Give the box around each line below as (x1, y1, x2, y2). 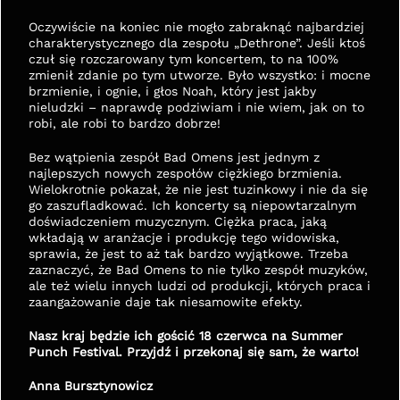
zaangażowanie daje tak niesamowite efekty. (29, 295, 303, 309)
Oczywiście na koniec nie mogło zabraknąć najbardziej (29, 20, 364, 34)
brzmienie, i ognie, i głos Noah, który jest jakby (29, 84, 316, 98)
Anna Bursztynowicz (29, 379, 153, 393)
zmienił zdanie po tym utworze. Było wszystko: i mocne (29, 68, 371, 82)
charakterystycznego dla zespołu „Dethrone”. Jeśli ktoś (29, 36, 365, 50)
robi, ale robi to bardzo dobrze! (29, 116, 221, 130)
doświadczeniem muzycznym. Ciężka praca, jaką (29, 214, 327, 229)
